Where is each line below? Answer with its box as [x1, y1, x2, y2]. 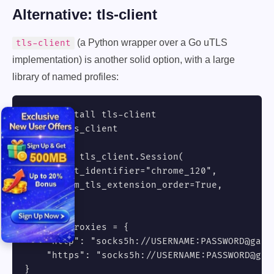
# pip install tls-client [24, 109, 157, 120]
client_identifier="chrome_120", [24, 166, 217, 176]
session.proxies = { [24, 222, 129, 232]
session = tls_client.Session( [24, 152, 184, 162]
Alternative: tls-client [12, 6, 157, 23]
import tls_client [24, 124, 118, 134]
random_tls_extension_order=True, [24, 180, 223, 190]
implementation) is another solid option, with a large [12, 54, 235, 65]
